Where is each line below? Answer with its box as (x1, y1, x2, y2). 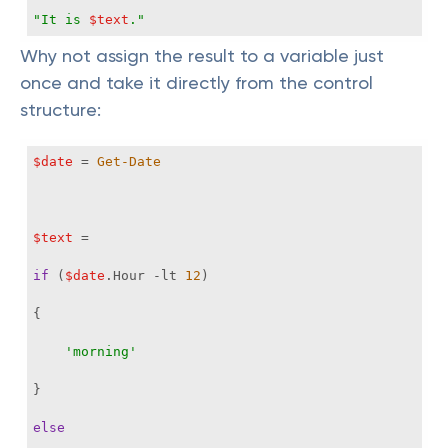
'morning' (65, 344, 137, 359)
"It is (33, 12, 89, 27)
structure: (20, 99, 101, 120)
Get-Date (97, 154, 161, 169)
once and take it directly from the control (20, 72, 373, 93)
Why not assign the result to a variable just (20, 45, 384, 66)
